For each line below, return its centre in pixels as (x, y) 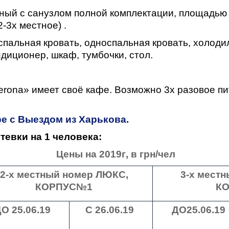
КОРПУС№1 (64, 187)
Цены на (76, 154)
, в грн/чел (150, 154)
